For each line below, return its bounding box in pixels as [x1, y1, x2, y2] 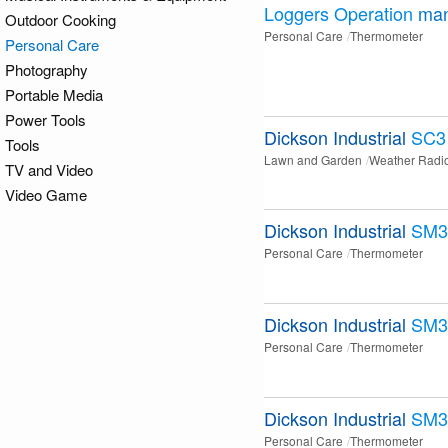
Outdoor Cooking [5, 9, 116, 30]
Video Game [5, 184, 87, 205]
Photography [5, 59, 88, 80]
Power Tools [5, 109, 86, 130]
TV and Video [5, 159, 93, 180]
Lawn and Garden [264, 151, 362, 169]
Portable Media [5, 84, 103, 105]
